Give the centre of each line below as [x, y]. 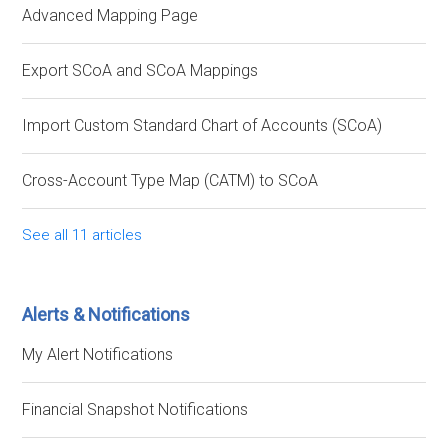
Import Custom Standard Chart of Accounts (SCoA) [202, 125]
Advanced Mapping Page [110, 15]
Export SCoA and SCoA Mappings [140, 70]
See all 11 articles [82, 235]
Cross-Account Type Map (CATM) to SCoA [170, 180]
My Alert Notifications [98, 354]
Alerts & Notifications [106, 314]
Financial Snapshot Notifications [135, 409]
